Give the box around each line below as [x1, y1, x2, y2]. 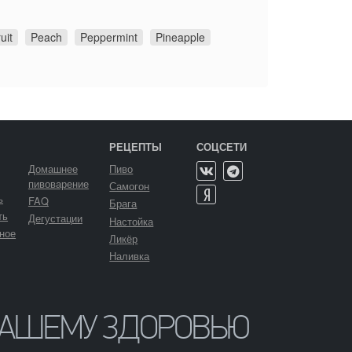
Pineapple [156, 28, 205, 45]
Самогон [109, 178, 150, 194]
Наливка [109, 247, 150, 263]
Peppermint [80, 28, 137, 45]
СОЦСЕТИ [196, 140, 247, 154]
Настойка [109, 213, 154, 229]
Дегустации [27, 211, 82, 226]
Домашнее [27, 161, 78, 176]
